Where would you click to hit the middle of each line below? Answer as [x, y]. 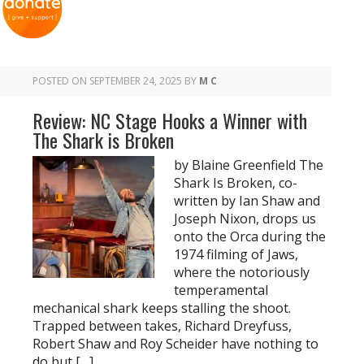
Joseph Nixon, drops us [245, 219]
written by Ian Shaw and [247, 201]
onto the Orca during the [250, 236]
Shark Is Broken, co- [236, 183]
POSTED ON [61, 81]
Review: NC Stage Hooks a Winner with [170, 120]
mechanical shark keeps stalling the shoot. [162, 308]
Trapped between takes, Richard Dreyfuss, [162, 326]
